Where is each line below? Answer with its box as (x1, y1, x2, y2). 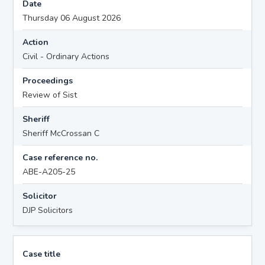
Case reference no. (22, 151, 98, 163)
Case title (22, 248, 61, 260)
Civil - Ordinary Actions (22, 50, 110, 62)
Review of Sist (22, 89, 77, 101)
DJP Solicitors (22, 204, 73, 216)
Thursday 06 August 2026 (22, 12, 121, 24)
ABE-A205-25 (22, 166, 76, 177)
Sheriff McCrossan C (22, 127, 100, 139)
